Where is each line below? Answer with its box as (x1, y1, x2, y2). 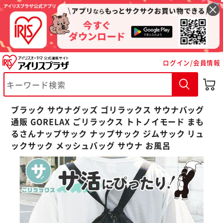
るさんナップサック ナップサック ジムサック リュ (11, 127, 205, 139)
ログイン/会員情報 (163, 57, 221, 67)
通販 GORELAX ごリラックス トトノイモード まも (11, 115, 205, 127)
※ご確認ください (23, 71, 100, 85)
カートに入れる (41, 99, 94, 109)
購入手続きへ (133, 99, 178, 109)
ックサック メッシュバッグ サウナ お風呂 (11, 139, 171, 151)
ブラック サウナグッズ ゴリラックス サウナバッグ (11, 103, 205, 115)
